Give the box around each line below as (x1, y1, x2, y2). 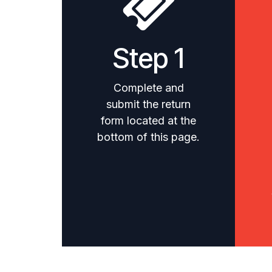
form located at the (101, 114, 196, 127)
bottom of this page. (97, 131, 200, 143)
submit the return (106, 98, 191, 110)
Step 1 (113, 41, 184, 75)
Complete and (113, 81, 184, 94)
